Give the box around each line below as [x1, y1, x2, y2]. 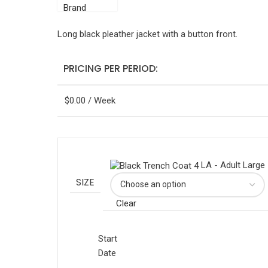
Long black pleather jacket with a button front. [57, 29, 237, 40]
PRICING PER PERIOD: [63, 62, 158, 76]
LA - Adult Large [201, 160, 265, 171]
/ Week [86, 95, 115, 106]
